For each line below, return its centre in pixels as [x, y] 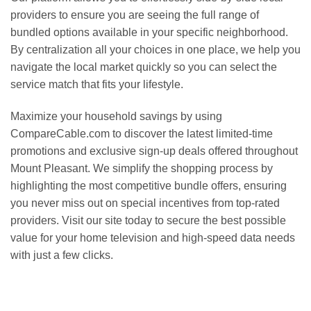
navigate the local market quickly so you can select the [144, 67]
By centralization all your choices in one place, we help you [155, 50]
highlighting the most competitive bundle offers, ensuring [149, 185]
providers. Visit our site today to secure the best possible [148, 220]
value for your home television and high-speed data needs [153, 237]
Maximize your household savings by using [116, 116]
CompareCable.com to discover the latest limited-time [142, 133]
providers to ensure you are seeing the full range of [135, 15]
